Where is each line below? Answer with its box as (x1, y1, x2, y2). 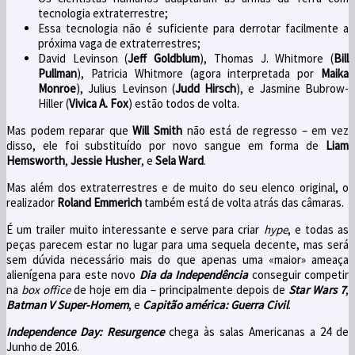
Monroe (38, 80, 76, 96)
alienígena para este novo (6, 266, 139, 282)
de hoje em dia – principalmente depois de (71, 281, 288, 297)
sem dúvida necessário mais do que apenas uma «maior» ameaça (6, 251, 349, 267)
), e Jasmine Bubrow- (236, 80, 349, 96)
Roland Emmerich (57, 194, 142, 210)
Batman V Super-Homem (6, 296, 128, 312)
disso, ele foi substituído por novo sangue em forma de (6, 137, 326, 153)
